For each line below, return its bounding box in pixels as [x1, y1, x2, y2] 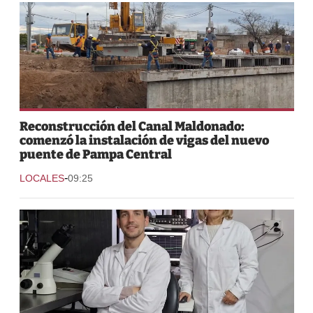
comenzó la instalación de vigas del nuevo [19, 132, 269, 148]
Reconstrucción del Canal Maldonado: [19, 118, 245, 134]
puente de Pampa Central [19, 146, 172, 162]
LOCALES [19, 172, 64, 184]
